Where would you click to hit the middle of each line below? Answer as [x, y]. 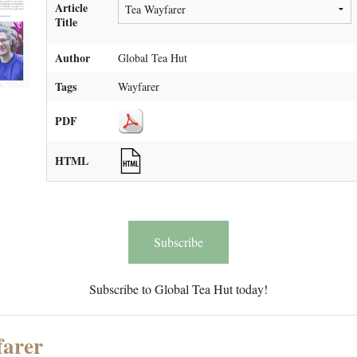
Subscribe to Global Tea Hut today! [178, 289]
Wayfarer [139, 86]
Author [73, 58]
